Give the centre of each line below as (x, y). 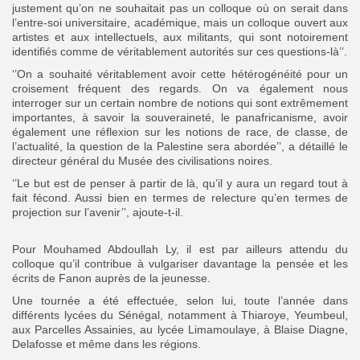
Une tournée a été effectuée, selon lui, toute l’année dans (180, 300)
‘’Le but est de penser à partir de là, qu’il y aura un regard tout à (180, 183)
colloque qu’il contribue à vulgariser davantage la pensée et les (180, 263)
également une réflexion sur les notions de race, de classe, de (180, 131)
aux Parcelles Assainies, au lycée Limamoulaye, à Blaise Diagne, (180, 329)
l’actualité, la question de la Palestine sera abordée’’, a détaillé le (180, 146)
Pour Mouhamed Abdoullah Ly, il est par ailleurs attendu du (180, 249)
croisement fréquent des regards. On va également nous (180, 88)
